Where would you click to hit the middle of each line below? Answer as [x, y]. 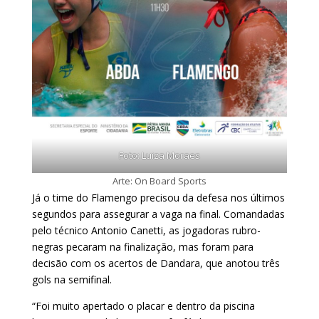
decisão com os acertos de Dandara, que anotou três [156, 263]
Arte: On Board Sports [159, 181]
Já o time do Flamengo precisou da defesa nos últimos [158, 197]
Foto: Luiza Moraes [159, 155]
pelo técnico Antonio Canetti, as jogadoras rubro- [146, 230]
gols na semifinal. [72, 279]
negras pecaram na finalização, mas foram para [142, 246]
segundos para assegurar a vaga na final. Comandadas [158, 214]
